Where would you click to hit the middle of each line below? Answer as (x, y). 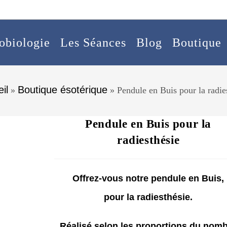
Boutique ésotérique (63, 90)
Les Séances (93, 43)
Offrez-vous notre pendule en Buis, (148, 178)
